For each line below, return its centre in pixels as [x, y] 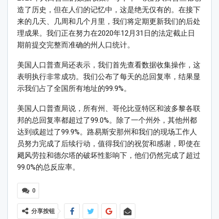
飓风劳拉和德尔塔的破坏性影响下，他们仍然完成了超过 [109, 156]
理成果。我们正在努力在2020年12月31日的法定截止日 [106, 33]
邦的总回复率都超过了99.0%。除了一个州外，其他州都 [107, 120]
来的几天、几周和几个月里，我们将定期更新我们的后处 [109, 22]
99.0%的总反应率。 [48, 167]
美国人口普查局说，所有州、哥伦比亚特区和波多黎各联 [109, 109]
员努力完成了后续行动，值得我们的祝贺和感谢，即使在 [109, 144]
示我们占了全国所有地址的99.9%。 [74, 89]
